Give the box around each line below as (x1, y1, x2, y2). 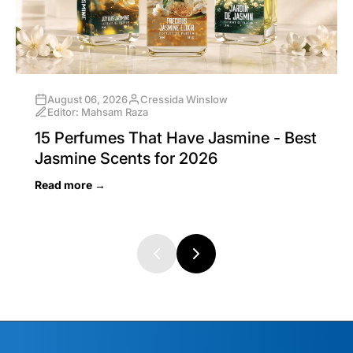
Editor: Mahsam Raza (47, 105, 148, 118)
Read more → (35, 177, 106, 191)
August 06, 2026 (47, 92, 128, 106)
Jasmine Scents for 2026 (35, 148, 217, 168)
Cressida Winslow (140, 92, 228, 106)
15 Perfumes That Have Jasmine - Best (35, 128, 317, 147)
